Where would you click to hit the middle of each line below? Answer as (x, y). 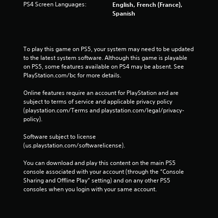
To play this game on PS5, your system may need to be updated (109, 49)
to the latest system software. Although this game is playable (105, 57)
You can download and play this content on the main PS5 (100, 163)
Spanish (124, 13)
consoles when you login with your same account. (90, 189)
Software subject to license (60, 136)
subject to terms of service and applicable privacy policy (98, 101)
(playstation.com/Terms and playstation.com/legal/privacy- (104, 110)
